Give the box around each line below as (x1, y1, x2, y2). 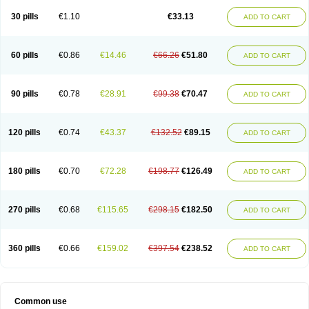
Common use (14, 297, 67, 306)
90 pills (10, 89, 39, 99)
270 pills (8, 205, 41, 215)
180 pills (8, 166, 41, 176)
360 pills (8, 243, 41, 253)
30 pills (10, 12, 39, 21)
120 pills (8, 128, 41, 137)
